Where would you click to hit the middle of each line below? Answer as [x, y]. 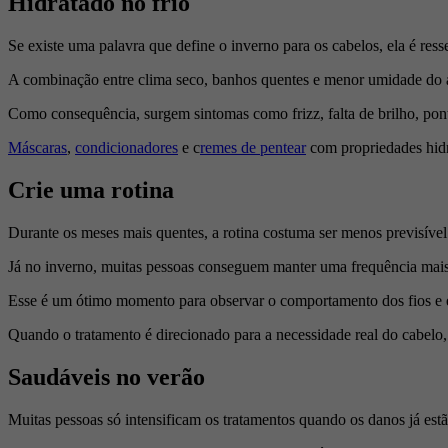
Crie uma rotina [91, 190]
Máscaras [37, 148]
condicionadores [126, 148]
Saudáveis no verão [106, 376]
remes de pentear [253, 148]
